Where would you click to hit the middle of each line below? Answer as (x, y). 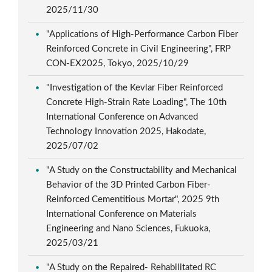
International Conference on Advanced (122, 117)
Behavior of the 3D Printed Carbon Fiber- (129, 185)
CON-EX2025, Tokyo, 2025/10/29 (119, 63)
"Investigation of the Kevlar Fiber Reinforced (135, 87)
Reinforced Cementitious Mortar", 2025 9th (133, 199)
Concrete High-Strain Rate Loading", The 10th (137, 102)
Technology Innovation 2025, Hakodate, (126, 131)
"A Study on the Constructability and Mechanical (142, 170)
